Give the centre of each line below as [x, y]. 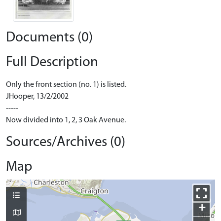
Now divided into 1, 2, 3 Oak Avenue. [66, 120]
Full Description [52, 62]
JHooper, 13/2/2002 [37, 96]
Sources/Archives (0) [66, 142]
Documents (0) [49, 37]
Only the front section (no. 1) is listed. [66, 85]
